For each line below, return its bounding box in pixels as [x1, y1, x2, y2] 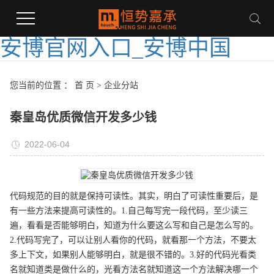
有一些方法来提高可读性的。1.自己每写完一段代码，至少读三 [9, 206, 248, 215]
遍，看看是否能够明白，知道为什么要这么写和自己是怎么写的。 [9, 221, 258, 230]
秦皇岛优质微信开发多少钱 [9, 111, 157, 124]
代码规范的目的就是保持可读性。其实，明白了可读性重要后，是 [9, 191, 258, 201]
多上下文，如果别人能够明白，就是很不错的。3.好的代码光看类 [9, 250, 256, 259]
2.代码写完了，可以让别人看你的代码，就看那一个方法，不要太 [9, 235, 256, 245]
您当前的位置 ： [9, 81, 75, 90]
